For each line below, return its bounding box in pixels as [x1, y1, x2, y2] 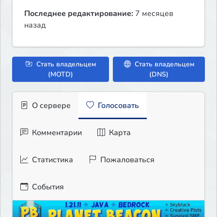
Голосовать [96, 100, 139, 111]
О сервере [30, 100, 71, 111]
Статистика [30, 155, 73, 166]
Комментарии [30, 127, 82, 139]
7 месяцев [133, 8, 173, 19]
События [30, 182, 64, 193]
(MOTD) [48, 70, 74, 79]
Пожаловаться [98, 155, 155, 166]
